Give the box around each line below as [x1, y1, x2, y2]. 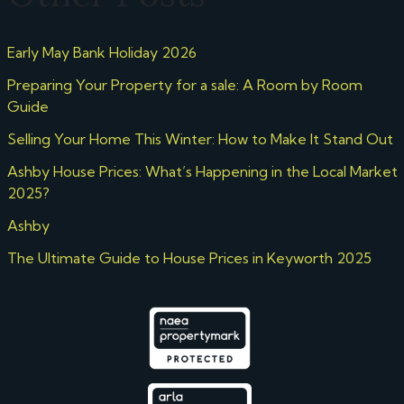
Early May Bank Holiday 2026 [6, 43, 197, 61]
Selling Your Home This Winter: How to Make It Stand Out [6, 130, 393, 148]
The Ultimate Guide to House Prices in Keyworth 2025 [6, 249, 372, 267]
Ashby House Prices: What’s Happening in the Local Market [6, 162, 398, 180]
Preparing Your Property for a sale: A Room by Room [6, 76, 363, 94]
